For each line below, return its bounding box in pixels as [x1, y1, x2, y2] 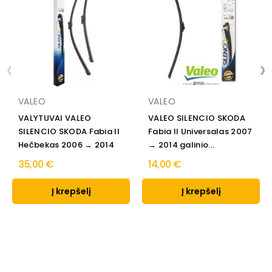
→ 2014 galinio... [148, 139, 215, 151]
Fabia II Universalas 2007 [148, 126, 253, 138]
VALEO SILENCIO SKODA [148, 112, 245, 124]
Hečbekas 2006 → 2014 [18, 139, 114, 151]
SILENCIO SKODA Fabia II [18, 126, 120, 138]
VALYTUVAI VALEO [18, 112, 92, 124]
